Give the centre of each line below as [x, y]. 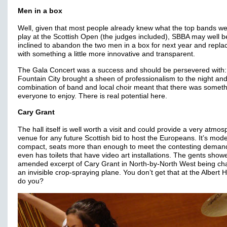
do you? [31, 181]
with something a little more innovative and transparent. [107, 54]
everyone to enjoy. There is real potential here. [92, 96]
